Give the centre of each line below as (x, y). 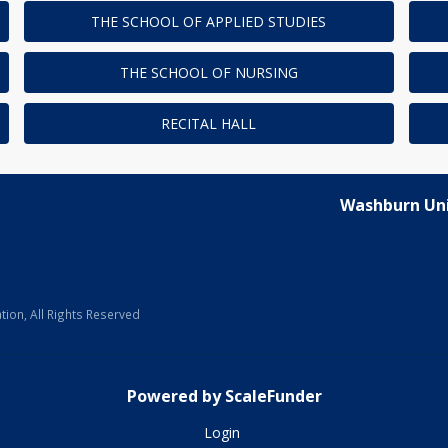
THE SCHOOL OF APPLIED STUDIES (209, 22)
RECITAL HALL (209, 124)
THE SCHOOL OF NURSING (208, 73)
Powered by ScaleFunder (224, 396)
